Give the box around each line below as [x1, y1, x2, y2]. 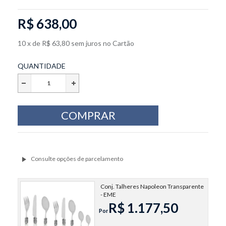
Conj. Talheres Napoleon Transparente [100, 182, 204, 190]
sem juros [71, 38, 101, 47]
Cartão [112, 38, 134, 47]
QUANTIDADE [18, 61, 66, 70]
